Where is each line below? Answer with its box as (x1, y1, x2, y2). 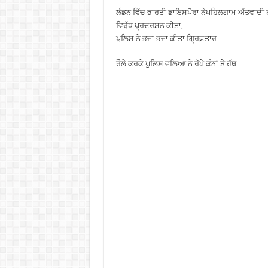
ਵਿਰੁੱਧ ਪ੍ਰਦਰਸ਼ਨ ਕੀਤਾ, (115, 21, 183, 30)
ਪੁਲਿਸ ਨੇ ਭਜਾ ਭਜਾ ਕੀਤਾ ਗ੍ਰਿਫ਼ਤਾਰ (115, 34, 217, 43)
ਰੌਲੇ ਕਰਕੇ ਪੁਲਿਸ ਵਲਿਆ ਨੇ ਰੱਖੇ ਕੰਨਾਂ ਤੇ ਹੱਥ (115, 59, 236, 68)
